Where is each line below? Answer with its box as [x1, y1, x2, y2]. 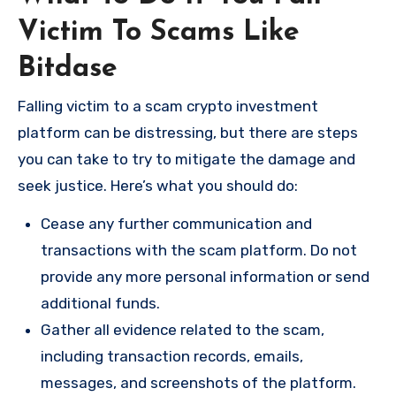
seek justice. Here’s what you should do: [18, 177, 298, 195]
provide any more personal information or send [41, 268, 369, 286]
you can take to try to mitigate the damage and [18, 150, 355, 169]
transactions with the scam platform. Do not [41, 241, 357, 260]
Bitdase [18, 54, 118, 83]
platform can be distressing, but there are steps [18, 124, 358, 142]
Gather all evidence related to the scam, [41, 321, 324, 339]
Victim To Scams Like [18, 18, 300, 47]
